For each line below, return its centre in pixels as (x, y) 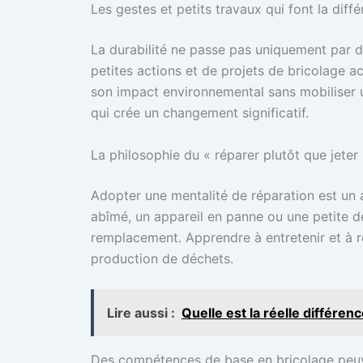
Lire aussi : (141, 313)
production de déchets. (162, 258)
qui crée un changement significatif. (200, 113)
